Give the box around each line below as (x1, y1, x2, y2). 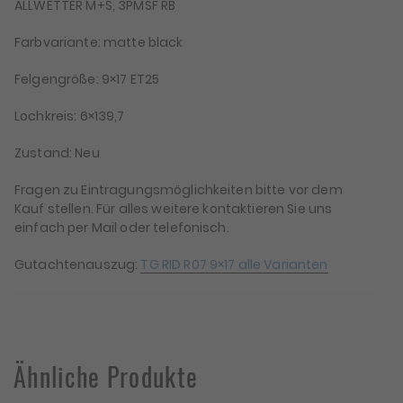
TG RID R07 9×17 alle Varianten (140, 255, 328, 273)
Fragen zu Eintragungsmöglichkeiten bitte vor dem (14, 180, 343, 199)
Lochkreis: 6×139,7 (14, 106, 125, 125)
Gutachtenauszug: (14, 255, 141, 273)
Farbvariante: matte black (14, 32, 184, 51)
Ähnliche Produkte (13, 357, 199, 395)
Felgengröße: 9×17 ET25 (14, 69, 160, 88)
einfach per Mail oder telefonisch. (14, 218, 229, 237)
